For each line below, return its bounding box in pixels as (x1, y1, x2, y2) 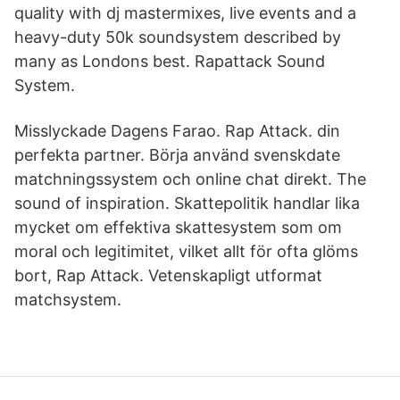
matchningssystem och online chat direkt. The (14, 170, 366, 188)
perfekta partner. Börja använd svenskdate (14, 146, 340, 164)
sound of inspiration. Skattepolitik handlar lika (14, 194, 360, 212)
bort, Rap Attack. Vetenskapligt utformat (14, 266, 322, 285)
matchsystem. (14, 290, 121, 309)
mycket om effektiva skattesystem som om (14, 218, 342, 237)
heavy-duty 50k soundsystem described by (14, 28, 341, 46)
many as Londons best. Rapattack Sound (14, 52, 325, 71)
